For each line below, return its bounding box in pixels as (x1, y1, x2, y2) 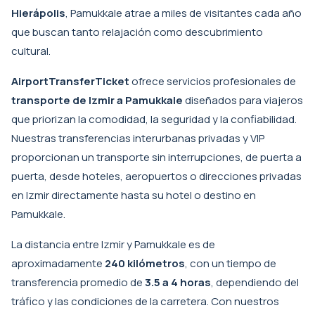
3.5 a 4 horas (145, 275, 211, 290)
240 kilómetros (105, 256, 185, 271)
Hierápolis (11, 6, 65, 20)
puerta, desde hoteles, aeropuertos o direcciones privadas (11, 169, 302, 184)
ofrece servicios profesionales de (129, 74, 296, 89)
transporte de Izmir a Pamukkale (11, 93, 183, 108)
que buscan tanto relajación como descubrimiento (11, 25, 263, 39)
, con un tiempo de (185, 256, 276, 271)
